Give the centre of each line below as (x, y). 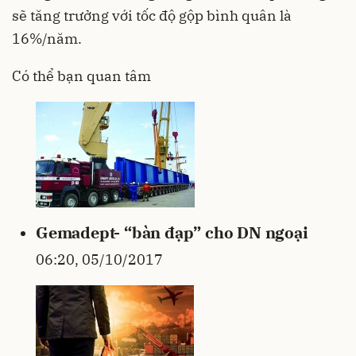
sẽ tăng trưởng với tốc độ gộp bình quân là (152, 15)
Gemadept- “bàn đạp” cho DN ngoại (172, 232)
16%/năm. (47, 38)
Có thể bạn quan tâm (81, 75)
